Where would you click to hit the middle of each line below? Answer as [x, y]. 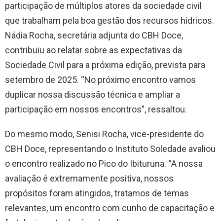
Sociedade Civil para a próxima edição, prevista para [105, 65]
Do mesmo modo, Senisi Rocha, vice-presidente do [104, 134]
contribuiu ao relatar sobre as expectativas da [93, 50]
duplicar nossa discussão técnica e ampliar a [92, 94]
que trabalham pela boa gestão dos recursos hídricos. [110, 20]
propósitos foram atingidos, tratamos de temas [97, 193]
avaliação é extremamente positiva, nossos [89, 178]
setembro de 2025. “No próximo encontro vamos [100, 79]
